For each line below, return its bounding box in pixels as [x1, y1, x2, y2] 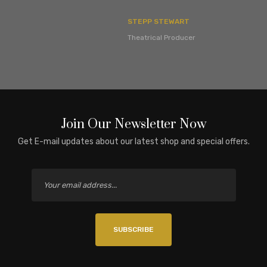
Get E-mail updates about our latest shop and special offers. [17, 136, 250, 147]
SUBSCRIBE [113, 225, 154, 234]
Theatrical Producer [128, 33, 195, 42]
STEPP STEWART [128, 17, 190, 26]
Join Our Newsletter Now [61, 116, 206, 133]
